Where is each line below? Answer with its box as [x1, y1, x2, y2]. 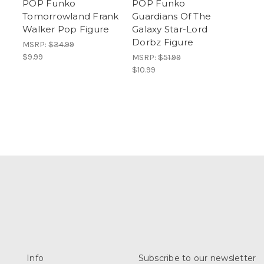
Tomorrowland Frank [22, 10, 119, 22]
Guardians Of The [132, 10, 211, 22]
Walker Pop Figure [22, 23, 110, 35]
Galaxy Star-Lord [132, 23, 207, 35]
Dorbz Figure [132, 36, 193, 48]
